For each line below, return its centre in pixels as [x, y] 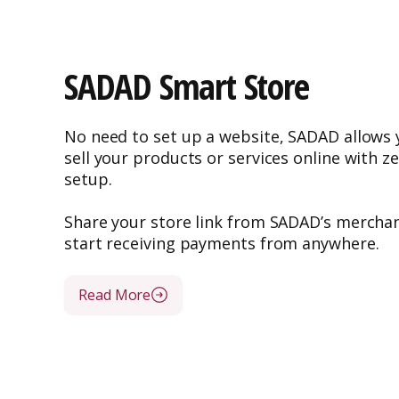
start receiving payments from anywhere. [222, 243]
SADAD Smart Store [187, 86]
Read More [115, 295]
